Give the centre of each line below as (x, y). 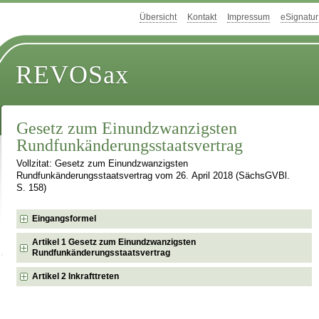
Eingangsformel (64, 218)
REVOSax (73, 75)
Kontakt (202, 17)
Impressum (249, 17)
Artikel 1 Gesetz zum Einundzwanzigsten (114, 242)
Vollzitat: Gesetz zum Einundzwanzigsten (103, 164)
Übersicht (158, 17)
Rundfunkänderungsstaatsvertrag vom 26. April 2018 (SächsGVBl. (153, 176)
